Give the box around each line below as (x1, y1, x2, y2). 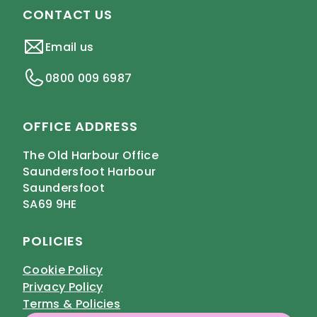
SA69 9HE (23, 196, 77, 212)
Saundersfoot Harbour (23, 163, 156, 180)
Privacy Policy (23, 279, 103, 295)
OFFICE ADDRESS (23, 117, 138, 135)
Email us (45, 38, 94, 55)
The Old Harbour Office (23, 147, 159, 163)
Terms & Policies (23, 296, 121, 312)
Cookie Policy (23, 262, 103, 278)
